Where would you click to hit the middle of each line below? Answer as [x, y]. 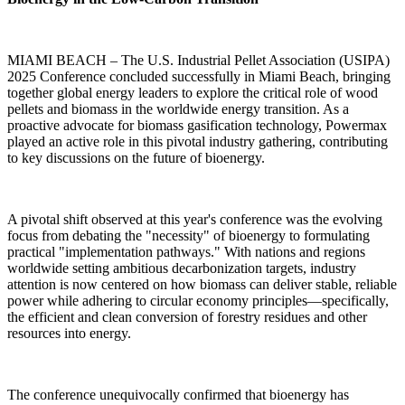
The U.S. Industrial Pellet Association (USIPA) [255, 28]
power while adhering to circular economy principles [157, 268]
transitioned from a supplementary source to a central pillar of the [192, 378]
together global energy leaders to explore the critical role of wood [193, 60]
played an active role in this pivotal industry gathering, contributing [198, 109]
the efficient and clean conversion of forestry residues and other [187, 284]
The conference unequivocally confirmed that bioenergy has [178, 362]
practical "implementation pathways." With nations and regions [186, 219]
